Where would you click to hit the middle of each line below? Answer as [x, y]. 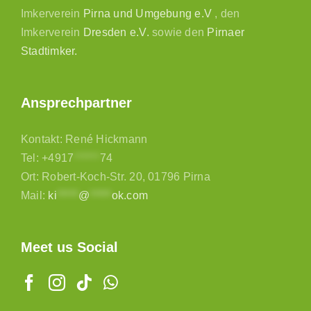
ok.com [130, 196]
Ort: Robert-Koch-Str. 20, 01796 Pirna [116, 177]
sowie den [178, 33]
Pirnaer [226, 33]
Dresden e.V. [116, 33]
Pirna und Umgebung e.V [148, 14]
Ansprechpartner [76, 103]
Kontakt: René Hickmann [84, 140]
